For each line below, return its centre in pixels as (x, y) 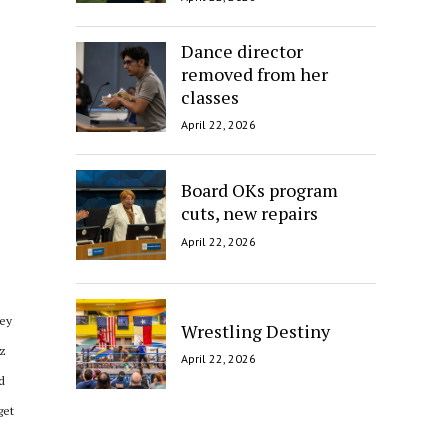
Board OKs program (259, 190)
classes (210, 96)
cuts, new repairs (249, 213)
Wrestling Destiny (255, 330)
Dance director (242, 50)
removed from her (254, 73)
